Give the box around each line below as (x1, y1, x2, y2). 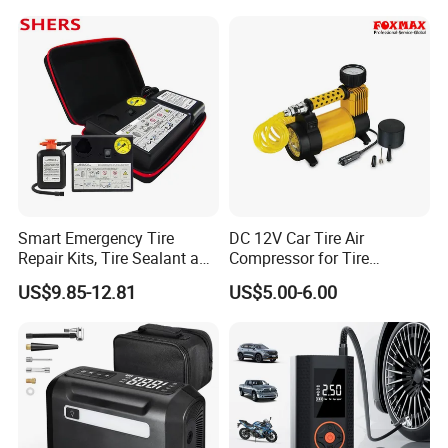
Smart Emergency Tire (18, 227, 175, 250)
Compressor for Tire (228, 247, 369, 270)
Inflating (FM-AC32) (228, 267, 367, 290)
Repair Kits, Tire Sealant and (18, 247, 218, 270)
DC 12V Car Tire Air (228, 227, 364, 250)
